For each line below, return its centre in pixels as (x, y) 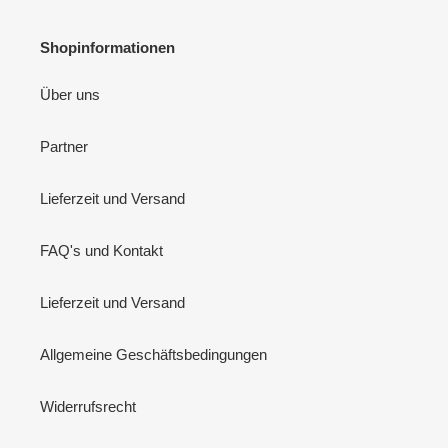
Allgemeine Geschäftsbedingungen (153, 355)
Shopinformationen (107, 47)
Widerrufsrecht (88, 407)
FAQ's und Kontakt (101, 251)
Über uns (70, 95)
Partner (64, 147)
